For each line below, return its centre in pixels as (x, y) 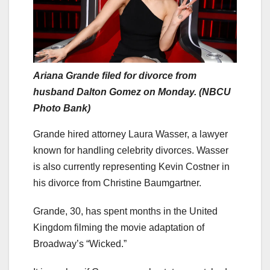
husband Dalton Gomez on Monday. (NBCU (132, 92)
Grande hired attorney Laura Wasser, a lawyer (130, 134)
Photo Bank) (62, 108)
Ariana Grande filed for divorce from (115, 75)
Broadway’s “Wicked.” (81, 243)
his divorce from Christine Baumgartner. (117, 183)
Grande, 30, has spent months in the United (125, 211)
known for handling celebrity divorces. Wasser (131, 150)
